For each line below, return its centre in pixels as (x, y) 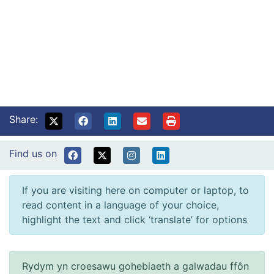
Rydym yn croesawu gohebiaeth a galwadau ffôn (135, 266)
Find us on (33, 153)
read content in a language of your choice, (120, 205)
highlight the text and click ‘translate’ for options (135, 219)
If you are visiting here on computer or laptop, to (135, 190)
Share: (24, 119)
